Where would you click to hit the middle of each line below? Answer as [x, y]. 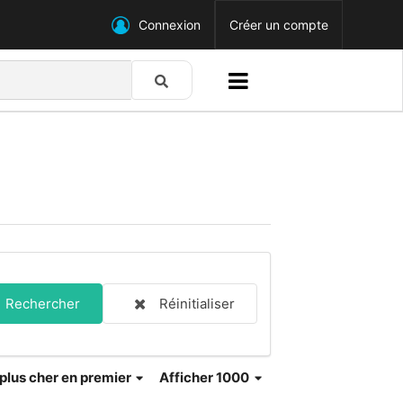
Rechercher [43, 304]
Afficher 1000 [206, 377]
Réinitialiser [197, 304]
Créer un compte [278, 25]
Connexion [169, 25]
